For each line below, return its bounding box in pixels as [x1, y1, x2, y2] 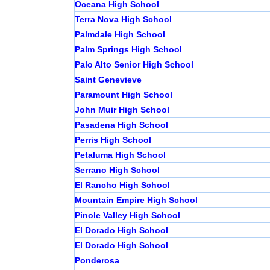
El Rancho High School [74, 180, 170, 190]
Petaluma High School [74, 150, 166, 160]
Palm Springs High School [74, 45, 182, 55]
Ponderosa [74, 256, 119, 266]
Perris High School [74, 135, 151, 145]
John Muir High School [74, 105, 169, 115]
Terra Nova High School [74, 14, 172, 25]
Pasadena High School [74, 120, 168, 130]
